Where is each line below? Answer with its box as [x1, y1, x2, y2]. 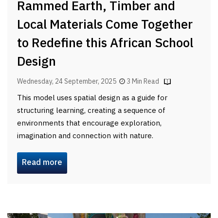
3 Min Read [125, 75, 161, 87]
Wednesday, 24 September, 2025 [17, 75, 119, 87]
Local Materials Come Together [17, 14, 193, 36]
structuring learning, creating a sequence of [17, 104, 165, 117]
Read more [22, 156, 62, 169]
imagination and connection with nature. [17, 129, 153, 142]
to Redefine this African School [17, 33, 193, 54]
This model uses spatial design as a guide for [17, 91, 167, 104]
